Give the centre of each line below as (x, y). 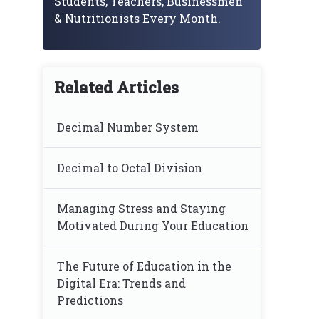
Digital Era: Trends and (121, 283)
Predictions (90, 300)
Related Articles (116, 87)
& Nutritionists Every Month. (137, 18)
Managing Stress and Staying (141, 208)
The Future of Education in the (144, 266)
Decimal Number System (128, 127)
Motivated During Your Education (153, 225)
